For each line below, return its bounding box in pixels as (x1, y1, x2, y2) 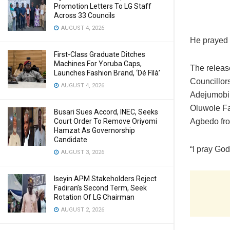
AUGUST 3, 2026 (60, 149, 104, 156)
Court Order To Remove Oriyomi (54, 117, 157, 125)
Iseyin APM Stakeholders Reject (54, 175, 157, 183)
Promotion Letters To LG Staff (54, 2, 151, 10)
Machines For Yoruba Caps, (54, 60, 142, 68)
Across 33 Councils (54, 11, 115, 20)
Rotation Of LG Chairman (54, 193, 135, 201)
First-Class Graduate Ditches (54, 50, 145, 59)
